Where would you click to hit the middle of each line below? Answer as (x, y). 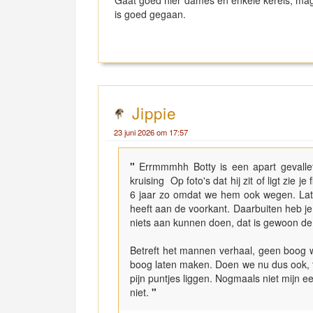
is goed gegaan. (150, 14)
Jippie (154, 112)
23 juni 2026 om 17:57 (151, 132)
